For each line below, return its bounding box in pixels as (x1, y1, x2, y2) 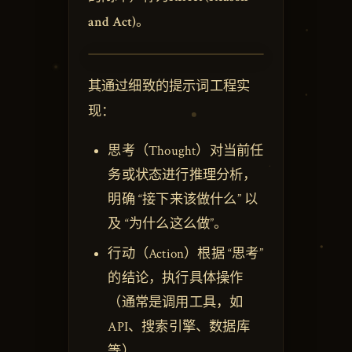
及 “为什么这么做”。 (108, 214, 228, 233)
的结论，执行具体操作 (108, 269, 244, 287)
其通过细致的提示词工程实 (87, 78, 251, 96)
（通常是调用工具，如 (108, 293, 244, 311)
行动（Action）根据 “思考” (108, 244, 263, 262)
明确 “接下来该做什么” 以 (108, 190, 258, 208)
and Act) (87, 13, 137, 31)
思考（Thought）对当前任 (108, 141, 264, 159)
